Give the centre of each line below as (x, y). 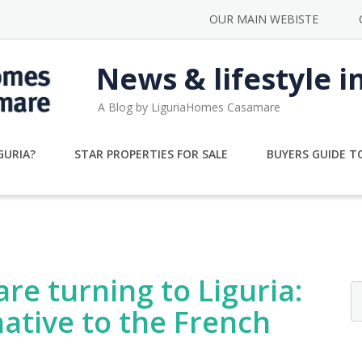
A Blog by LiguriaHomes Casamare (189, 107)
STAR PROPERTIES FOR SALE (151, 154)
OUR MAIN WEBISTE (264, 19)
